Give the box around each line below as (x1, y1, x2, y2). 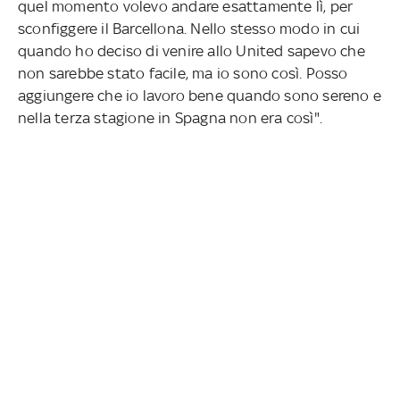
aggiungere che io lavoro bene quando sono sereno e (18, 86, 381, 104)
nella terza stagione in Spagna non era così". (18, 108, 322, 127)
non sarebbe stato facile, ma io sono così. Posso (18, 63, 348, 82)
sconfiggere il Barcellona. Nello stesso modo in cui (18, 19, 361, 37)
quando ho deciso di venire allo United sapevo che (18, 41, 365, 60)
